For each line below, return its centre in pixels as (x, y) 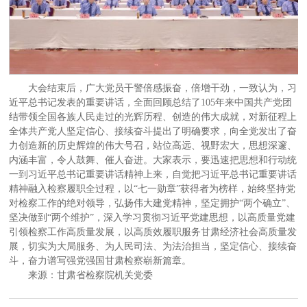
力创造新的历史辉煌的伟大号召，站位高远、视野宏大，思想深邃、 (153, 146)
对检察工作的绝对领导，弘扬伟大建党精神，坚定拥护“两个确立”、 (152, 204)
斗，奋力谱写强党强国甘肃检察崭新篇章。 (100, 261)
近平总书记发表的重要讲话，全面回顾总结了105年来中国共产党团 (151, 103)
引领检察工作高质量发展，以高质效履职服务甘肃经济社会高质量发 (153, 232)
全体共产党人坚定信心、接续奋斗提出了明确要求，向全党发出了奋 (153, 132)
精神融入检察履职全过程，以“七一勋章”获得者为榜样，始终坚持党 (152, 189)
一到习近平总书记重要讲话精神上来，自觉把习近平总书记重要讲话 (153, 175)
